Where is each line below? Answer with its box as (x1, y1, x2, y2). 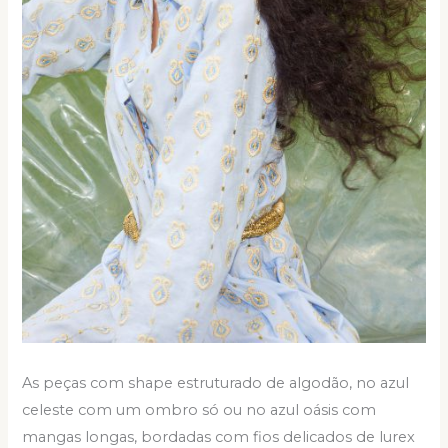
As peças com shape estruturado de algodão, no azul (22, 373, 410, 392)
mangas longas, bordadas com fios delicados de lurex (22, 427, 416, 446)
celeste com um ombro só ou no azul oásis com (22, 400, 377, 419)
